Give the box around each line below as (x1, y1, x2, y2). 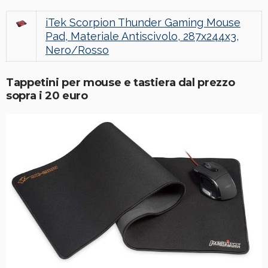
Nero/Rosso (45, 44, 109, 57)
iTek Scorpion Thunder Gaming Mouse (45, 16, 240, 29)
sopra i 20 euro (6, 89, 88, 103)
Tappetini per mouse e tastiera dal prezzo (6, 76, 235, 90)
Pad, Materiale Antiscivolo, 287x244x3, (45, 30, 239, 43)
